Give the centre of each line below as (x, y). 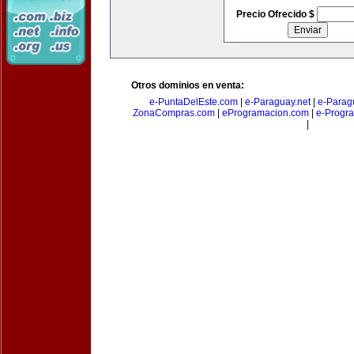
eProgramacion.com (265, 113)
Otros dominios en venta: (188, 85)
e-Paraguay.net (278, 102)
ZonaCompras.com (174, 113)
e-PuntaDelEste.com (194, 102)
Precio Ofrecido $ (276, 14)
